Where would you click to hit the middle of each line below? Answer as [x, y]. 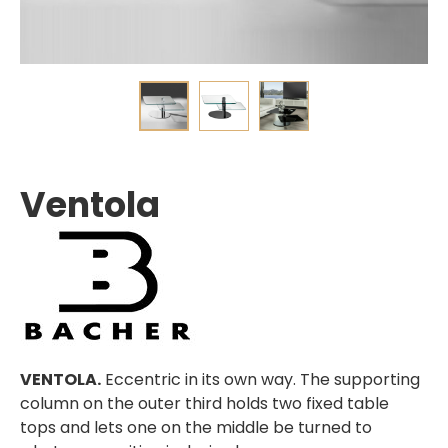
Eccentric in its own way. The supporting [260, 380]
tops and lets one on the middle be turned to [196, 428]
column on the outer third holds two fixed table [204, 404]
